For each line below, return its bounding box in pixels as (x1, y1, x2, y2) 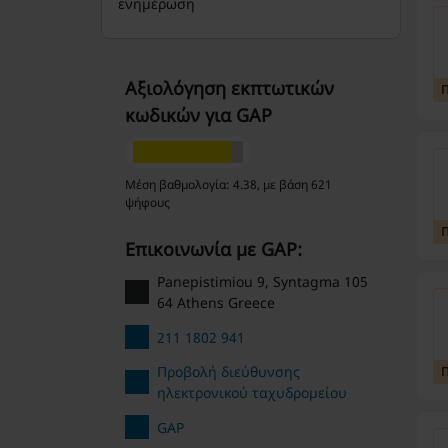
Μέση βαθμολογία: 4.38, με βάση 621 (124, 176, 332, 193)
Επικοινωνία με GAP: (134, 237, 302, 261)
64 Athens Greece (156, 293, 275, 312)
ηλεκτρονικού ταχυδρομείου (156, 383, 347, 402)
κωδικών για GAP (124, 103, 272, 127)
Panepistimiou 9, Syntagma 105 (156, 272, 368, 291)
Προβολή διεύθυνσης (156, 362, 300, 381)
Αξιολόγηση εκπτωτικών (124, 76, 334, 100)
